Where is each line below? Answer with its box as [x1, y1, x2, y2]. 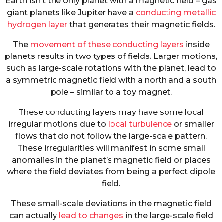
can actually [9, 210, 59, 220]
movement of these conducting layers [30, 40, 184, 50]
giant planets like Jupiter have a [6, 8, 136, 18]
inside [183, 40, 210, 50]
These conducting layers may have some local [18, 107, 204, 117]
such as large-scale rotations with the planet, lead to [6, 63, 216, 73]
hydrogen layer [7, 20, 67, 30]
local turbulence [108, 119, 172, 129]
